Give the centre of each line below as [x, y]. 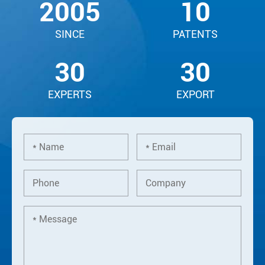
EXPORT [195, 95]
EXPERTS [70, 95]
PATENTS [195, 34]
